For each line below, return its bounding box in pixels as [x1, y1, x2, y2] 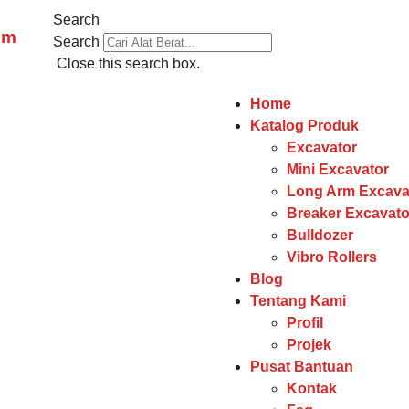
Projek [287, 337, 331, 352]
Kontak [287, 381, 337, 396]
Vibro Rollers [287, 249, 377, 265]
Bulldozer [287, 227, 353, 243]
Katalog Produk [250, 118, 359, 133]
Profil [287, 315, 323, 330]
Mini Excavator [287, 162, 389, 177]
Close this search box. [57, 56, 200, 71]
